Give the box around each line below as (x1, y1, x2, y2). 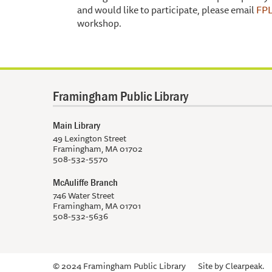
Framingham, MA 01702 (53, 142, 143, 156)
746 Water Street (53, 189, 114, 203)
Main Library (53, 118, 100, 132)
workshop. (77, 15, 121, 32)
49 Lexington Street (53, 132, 126, 146)
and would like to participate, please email (77, 2, 256, 18)
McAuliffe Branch (53, 175, 118, 189)
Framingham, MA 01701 (53, 199, 141, 213)
